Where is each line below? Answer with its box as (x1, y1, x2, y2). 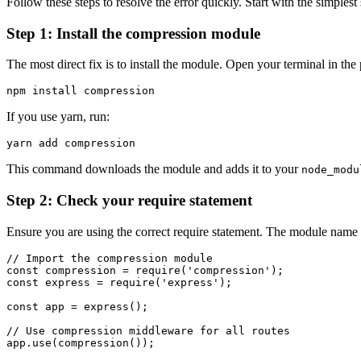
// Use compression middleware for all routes (6, 324, 290, 337)
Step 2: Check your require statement (6, 191, 252, 209)
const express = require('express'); (6, 276, 232, 288)
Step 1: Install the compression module (6, 24, 260, 42)
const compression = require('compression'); (6, 263, 284, 276)
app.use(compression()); (6, 336, 155, 349)
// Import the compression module (6, 251, 213, 264)
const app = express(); (6, 300, 148, 313)
